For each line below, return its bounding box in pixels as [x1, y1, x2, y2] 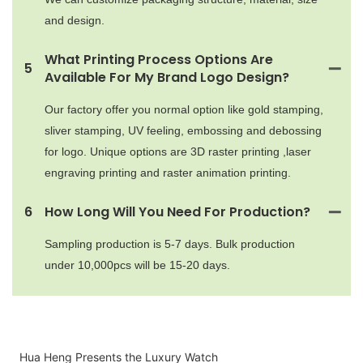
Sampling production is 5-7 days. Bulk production [45, 237, 295, 250]
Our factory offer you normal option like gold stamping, [45, 102, 323, 116]
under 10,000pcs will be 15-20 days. [45, 258, 230, 271]
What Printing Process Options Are [45, 49, 273, 69]
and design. [45, 13, 105, 27]
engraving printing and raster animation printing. [45, 165, 291, 179]
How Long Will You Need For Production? [45, 202, 310, 221]
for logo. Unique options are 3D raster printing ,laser [45, 144, 311, 158]
